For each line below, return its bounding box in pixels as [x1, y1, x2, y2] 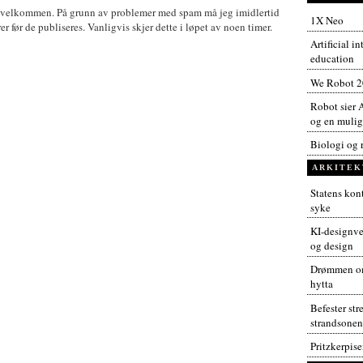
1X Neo [310, 12, 344, 28]
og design [310, 237, 353, 253]
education [310, 51, 354, 66]
